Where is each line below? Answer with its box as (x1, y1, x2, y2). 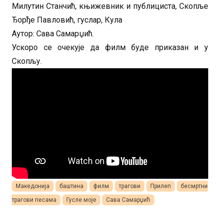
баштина (59, 182, 83, 190)
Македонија (16, 182, 50, 190)
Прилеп (150, 182, 171, 190)
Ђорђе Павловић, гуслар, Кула (12, 15, 124, 25)
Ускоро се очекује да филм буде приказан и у (12, 42, 208, 52)
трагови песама (12, 196, 56, 203)
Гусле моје (66, 196, 96, 203)
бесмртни (181, 182, 208, 190)
